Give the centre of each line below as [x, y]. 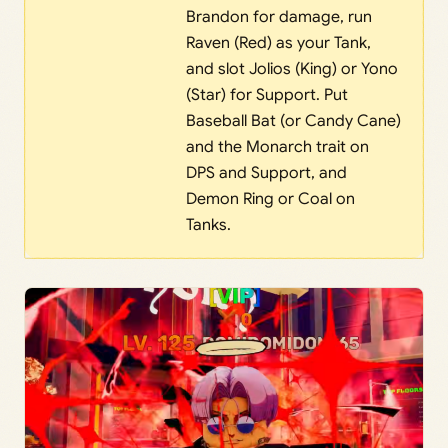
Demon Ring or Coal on [270, 199]
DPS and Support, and [266, 173]
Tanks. [208, 225]
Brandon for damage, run [278, 17]
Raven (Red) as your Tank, [278, 43]
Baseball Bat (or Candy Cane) [293, 121]
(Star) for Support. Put [266, 95]
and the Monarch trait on [277, 147]
